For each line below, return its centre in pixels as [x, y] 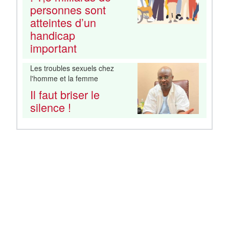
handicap [53, 35]
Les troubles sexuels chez [72, 68]
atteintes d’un [63, 22]
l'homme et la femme [64, 78]
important [53, 48]
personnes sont [68, 10]
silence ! [51, 107]
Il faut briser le [65, 94]
